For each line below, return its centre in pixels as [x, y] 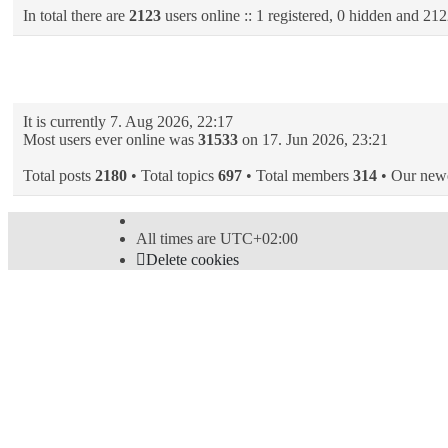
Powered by [146, 323]
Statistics [58, 64]
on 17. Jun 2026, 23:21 [313, 140]
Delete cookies [192, 260]
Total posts [59, 176]
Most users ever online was [110, 140]
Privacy [130, 399]
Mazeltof [251, 361]
